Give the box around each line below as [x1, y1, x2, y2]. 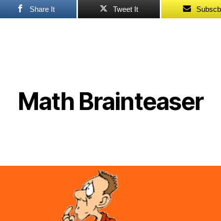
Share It [30, 4, 55, 13]
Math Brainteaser [18, 86, 203, 116]
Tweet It [113, 4, 139, 13]
